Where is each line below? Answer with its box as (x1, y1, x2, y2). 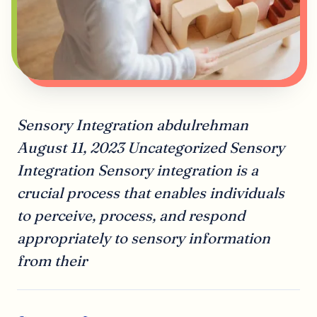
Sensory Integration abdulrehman (17, 116, 248, 134)
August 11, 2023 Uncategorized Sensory (17, 139, 284, 157)
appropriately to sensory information (17, 229, 270, 248)
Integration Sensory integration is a (17, 161, 258, 180)
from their (17, 252, 87, 270)
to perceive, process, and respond (17, 207, 245, 225)
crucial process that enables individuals (17, 184, 284, 202)
